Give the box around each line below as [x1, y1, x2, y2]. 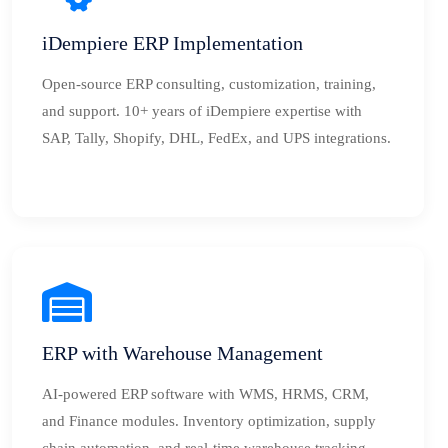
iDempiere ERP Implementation [42, 32, 303, 54]
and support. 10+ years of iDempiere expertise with [42, 103, 362, 119]
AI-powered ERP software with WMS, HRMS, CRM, [42, 386, 369, 402]
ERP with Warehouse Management [42, 342, 323, 364]
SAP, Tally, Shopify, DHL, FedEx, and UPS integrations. [42, 130, 391, 146]
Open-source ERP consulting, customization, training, [42, 76, 376, 92]
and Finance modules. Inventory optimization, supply [42, 413, 376, 429]
